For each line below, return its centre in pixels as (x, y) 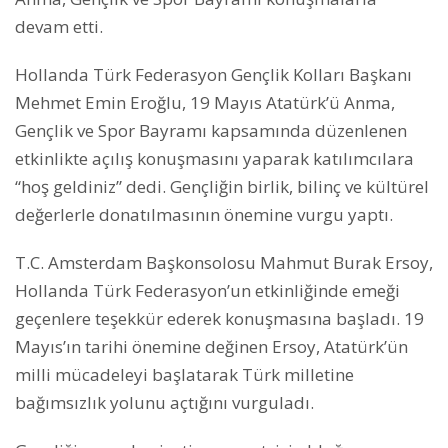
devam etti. (59, 26)
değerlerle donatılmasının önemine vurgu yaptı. (204, 214)
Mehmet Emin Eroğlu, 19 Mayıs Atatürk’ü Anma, (205, 102)
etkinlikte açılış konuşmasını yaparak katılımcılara (214, 158)
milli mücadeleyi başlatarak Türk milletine (184, 374)
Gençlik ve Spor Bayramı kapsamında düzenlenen (211, 130)
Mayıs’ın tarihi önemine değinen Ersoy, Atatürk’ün (211, 346)
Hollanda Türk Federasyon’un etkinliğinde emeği (207, 290)
